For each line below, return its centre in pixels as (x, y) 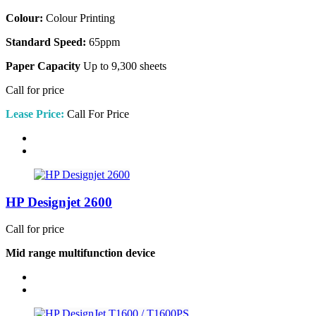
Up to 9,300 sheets (123, 66)
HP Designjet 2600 (59, 202)
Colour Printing (79, 18)
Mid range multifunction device (80, 253)
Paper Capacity (43, 66)
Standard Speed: (46, 42)
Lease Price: (35, 114)
